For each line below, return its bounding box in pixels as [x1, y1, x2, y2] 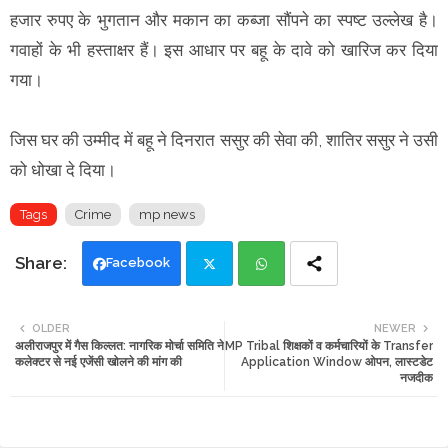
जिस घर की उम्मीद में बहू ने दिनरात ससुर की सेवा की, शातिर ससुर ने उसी [10, 129, 438, 150]
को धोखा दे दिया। [10, 159, 120, 180]
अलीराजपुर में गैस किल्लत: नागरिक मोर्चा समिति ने [15, 338, 224, 353]
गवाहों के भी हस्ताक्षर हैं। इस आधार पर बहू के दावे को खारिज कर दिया [10, 39, 438, 60]
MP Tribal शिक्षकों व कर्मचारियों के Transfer [225, 338, 433, 353]
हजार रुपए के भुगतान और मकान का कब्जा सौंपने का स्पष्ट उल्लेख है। [10, 9, 438, 30]
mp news [139, 206, 195, 222]
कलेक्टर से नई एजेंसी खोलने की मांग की [15, 354, 182, 369]
